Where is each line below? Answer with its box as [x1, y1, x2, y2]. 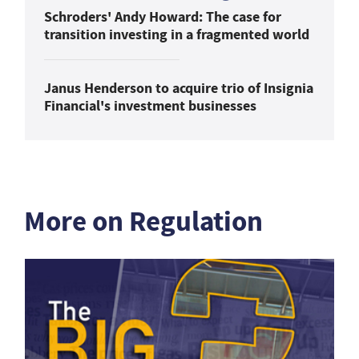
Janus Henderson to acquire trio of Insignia [44, 78, 313, 98]
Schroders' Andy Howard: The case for [44, 6, 281, 26]
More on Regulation [24, 202, 263, 240]
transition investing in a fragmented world [44, 24, 309, 44]
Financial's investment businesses [44, 95, 256, 115]
